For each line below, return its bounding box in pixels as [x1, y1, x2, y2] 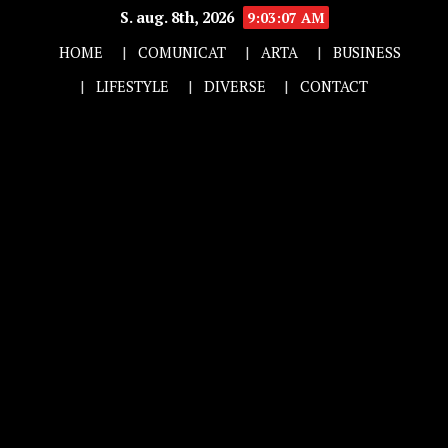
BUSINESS [332, 42, 401, 62]
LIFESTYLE [95, 76, 169, 96]
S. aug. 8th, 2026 [119, 7, 238, 27]
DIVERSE [203, 76, 266, 96]
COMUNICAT [138, 42, 227, 62]
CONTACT [300, 76, 369, 96]
